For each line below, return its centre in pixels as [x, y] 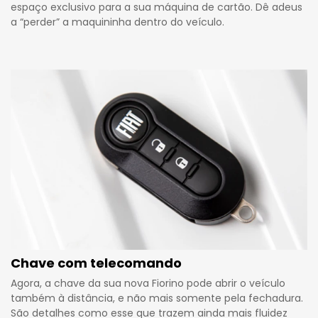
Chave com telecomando [96, 263]
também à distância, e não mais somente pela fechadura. [157, 298]
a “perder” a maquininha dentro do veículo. [117, 22]
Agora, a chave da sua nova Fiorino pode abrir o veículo [148, 283]
